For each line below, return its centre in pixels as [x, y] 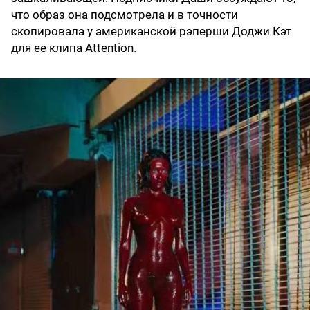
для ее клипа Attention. [74, 48]
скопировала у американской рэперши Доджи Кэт [151, 31]
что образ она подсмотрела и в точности [125, 15]
